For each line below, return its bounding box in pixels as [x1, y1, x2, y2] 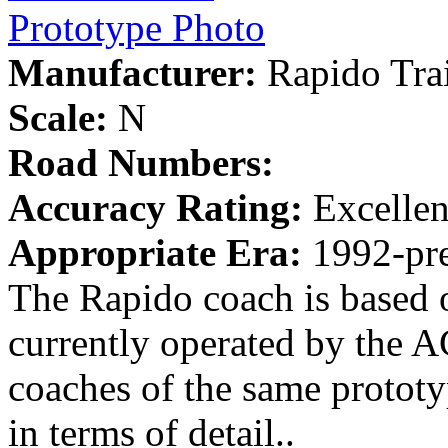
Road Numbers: [8, 141, 274, 185]
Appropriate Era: [8, 231, 302, 275]
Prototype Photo [8, 6, 265, 50]
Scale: [8, 96, 108, 140]
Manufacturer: [8, 51, 257, 95]
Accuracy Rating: [8, 186, 303, 230]
